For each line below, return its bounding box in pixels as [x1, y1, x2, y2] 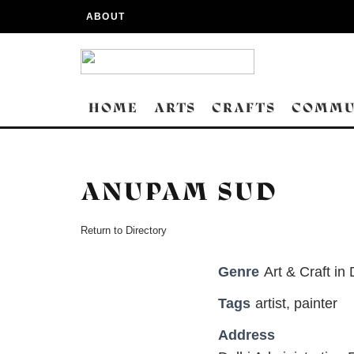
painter [294, 296, 337, 311]
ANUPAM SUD [81, 176, 278, 207]
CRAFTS [212, 100, 276, 116]
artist [255, 296, 286, 311]
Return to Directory [81, 224, 167, 236]
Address [218, 327, 275, 343]
